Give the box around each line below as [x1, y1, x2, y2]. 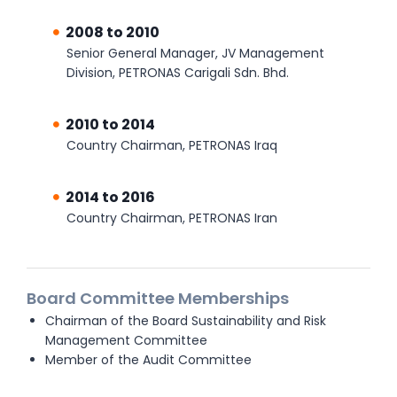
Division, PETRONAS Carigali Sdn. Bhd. [66, 64, 289, 82]
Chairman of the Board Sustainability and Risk [45, 312, 326, 330]
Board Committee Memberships [27, 287, 289, 309]
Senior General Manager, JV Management [66, 44, 324, 62]
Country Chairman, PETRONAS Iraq [66, 136, 277, 154]
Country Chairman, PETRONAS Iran [66, 209, 277, 227]
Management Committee [45, 331, 207, 349]
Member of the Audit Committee [45, 351, 252, 369]
